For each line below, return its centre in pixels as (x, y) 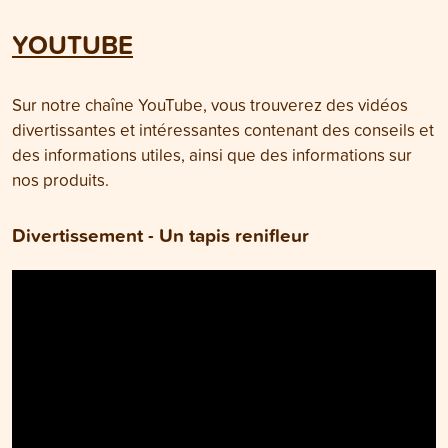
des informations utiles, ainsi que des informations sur (212, 154)
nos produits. (60, 179)
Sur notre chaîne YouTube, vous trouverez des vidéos (210, 104)
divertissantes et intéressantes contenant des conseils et (223, 129)
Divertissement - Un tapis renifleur (160, 234)
